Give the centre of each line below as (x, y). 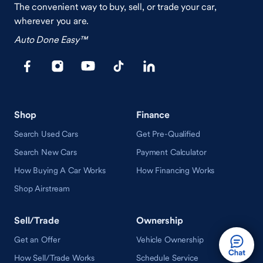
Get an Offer (37, 240)
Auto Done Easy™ (51, 40)
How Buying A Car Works (60, 171)
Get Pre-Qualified (168, 134)
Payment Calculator (171, 152)
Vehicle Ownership (170, 240)
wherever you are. (52, 21)
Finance (153, 115)
